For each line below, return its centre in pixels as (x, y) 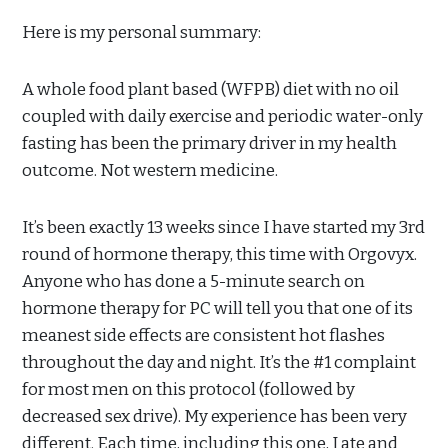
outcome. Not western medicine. (151, 171)
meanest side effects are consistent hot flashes (203, 336)
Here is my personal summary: (141, 33)
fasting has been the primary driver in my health (209, 144)
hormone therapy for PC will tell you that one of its (217, 309)
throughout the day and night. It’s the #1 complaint (219, 363)
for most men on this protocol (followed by (188, 390)
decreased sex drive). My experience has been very (214, 417)
